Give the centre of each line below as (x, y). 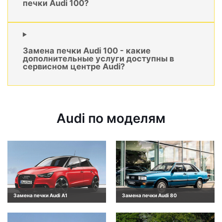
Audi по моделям (111, 118)
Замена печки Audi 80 (149, 195)
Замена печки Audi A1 (40, 195)
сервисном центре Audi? (74, 66)
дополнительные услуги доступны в (98, 58)
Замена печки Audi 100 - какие (87, 50)
